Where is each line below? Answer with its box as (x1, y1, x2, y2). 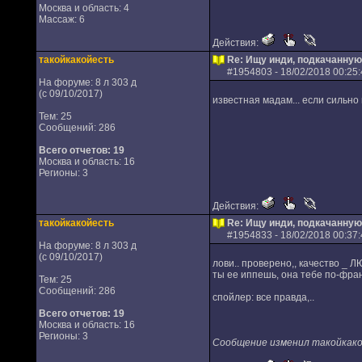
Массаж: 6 (38, 14, 85, 25)
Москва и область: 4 (38, 2, 129, 14)
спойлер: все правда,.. (212, 292, 314, 303)
